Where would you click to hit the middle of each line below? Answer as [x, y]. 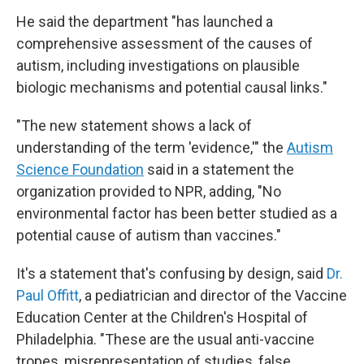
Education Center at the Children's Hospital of [162, 317]
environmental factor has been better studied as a [177, 213]
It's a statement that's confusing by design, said [171, 273]
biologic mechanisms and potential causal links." [172, 87]
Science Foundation [80, 169]
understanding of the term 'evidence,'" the [152, 147]
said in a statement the [219, 169]
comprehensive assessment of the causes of [165, 43]
